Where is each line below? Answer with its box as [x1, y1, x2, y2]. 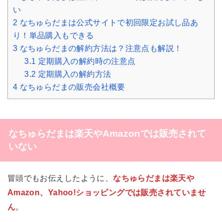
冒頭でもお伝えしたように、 [7, 173, 113, 182]
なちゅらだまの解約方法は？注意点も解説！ [17, 44, 182, 53]
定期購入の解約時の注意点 [36, 56, 136, 65]
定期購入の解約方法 [36, 69, 111, 78]
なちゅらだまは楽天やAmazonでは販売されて [8, 128, 206, 139]
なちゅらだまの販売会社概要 [17, 82, 125, 91]
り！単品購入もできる [12, 31, 94, 40]
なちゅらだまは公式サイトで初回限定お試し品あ [17, 18, 199, 27]
